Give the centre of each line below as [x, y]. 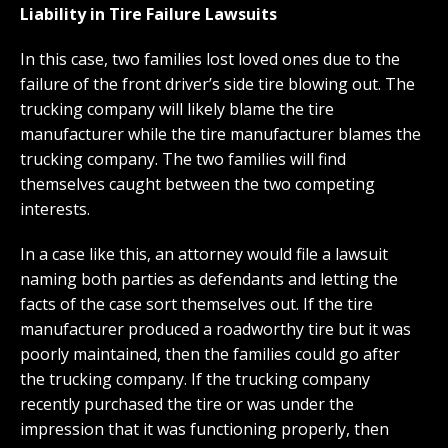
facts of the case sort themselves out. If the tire [196, 304]
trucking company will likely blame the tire [177, 109]
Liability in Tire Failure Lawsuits [148, 14]
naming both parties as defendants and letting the [209, 279]
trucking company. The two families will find [183, 159]
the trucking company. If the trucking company [195, 379]
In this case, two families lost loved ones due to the [210, 59]
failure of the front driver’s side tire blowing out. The [217, 84]
